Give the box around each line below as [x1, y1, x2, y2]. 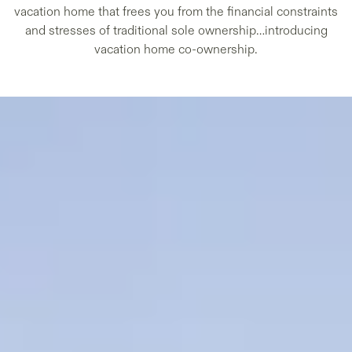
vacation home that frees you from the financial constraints [14, 4, 338, 20]
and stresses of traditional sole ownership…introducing [24, 23, 328, 38]
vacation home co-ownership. [94, 42, 258, 57]
